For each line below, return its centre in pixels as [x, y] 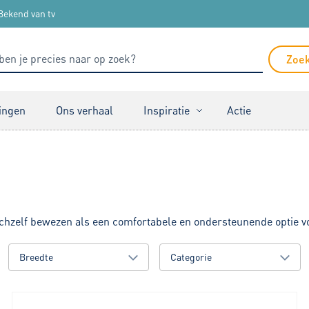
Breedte [36, 257]
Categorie [191, 257]
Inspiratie [167, 110]
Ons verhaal [84, 110]
